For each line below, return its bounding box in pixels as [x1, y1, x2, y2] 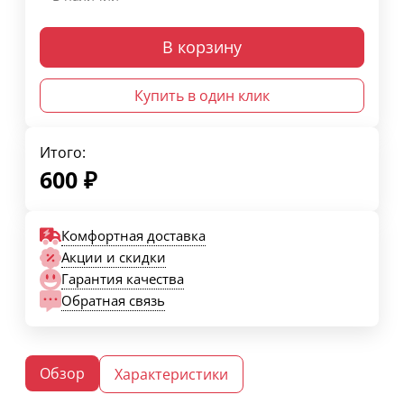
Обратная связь [61, 291, 165, 310]
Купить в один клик [134, 85, 270, 106]
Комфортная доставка [61, 226, 206, 245]
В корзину [162, 35, 242, 58]
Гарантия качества [61, 270, 184, 289]
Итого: [40, 142, 86, 162]
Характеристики [115, 363, 228, 384]
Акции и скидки [61, 248, 166, 267]
